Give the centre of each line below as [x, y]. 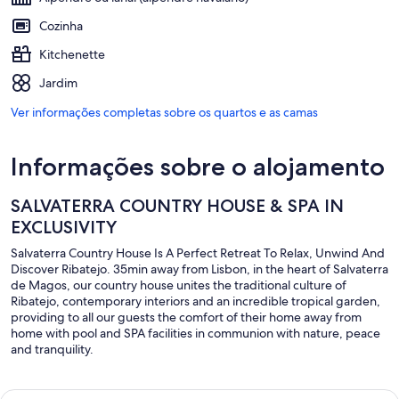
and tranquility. [52, 350]
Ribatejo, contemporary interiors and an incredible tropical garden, [195, 301]
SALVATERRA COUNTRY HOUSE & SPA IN [177, 206]
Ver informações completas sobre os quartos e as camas [164, 113]
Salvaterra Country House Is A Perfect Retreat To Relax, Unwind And [198, 253]
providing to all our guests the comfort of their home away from [186, 318]
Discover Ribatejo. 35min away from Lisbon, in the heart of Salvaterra [199, 269]
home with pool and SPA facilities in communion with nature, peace [195, 334]
